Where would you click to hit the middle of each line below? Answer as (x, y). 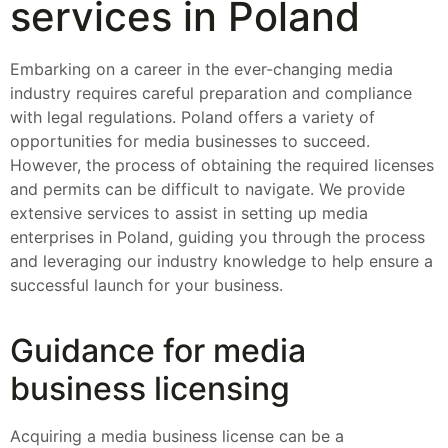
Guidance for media (158, 350)
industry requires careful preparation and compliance (211, 93)
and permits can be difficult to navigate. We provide (207, 189)
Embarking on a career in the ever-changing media (201, 69)
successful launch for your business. (146, 285)
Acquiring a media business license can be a (177, 435)
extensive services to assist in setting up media (189, 213)
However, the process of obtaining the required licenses (222, 165)
